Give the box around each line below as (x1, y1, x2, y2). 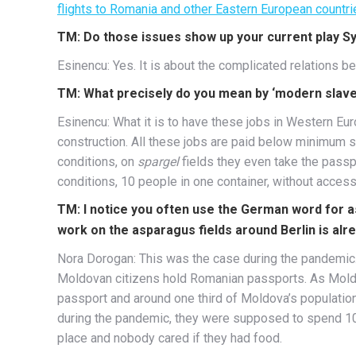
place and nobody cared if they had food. (57, 330, 282, 346)
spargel (137, 153, 179, 169)
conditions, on (57, 153, 137, 169)
